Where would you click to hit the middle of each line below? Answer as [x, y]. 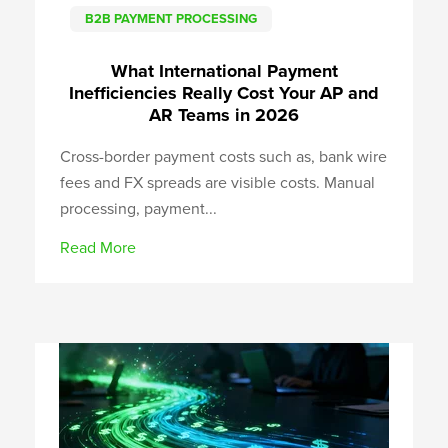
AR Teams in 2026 [224, 114]
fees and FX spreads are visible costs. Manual [217, 182]
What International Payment [224, 70]
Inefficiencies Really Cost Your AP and [224, 92]
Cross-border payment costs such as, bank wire [223, 156]
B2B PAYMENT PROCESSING [171, 18]
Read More [98, 247]
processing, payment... [138, 208]
